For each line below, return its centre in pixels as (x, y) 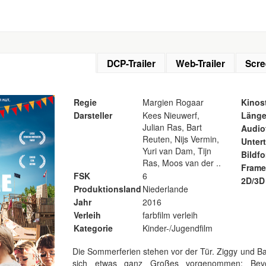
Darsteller (93, 115)
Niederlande (165, 189)
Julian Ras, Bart (172, 127)
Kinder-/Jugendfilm (178, 228)
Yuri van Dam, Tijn (177, 151)
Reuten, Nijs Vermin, (181, 139)
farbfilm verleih (170, 215)
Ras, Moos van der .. (182, 163)
